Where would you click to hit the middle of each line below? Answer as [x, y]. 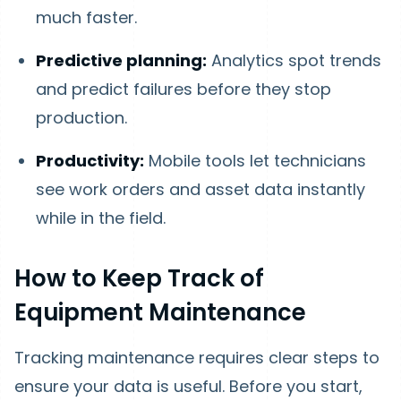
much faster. [86, 17]
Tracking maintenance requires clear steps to [197, 358]
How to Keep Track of [139, 278]
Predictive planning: [121, 60]
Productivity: [90, 161]
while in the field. [101, 218]
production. [81, 118]
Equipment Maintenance [160, 312]
